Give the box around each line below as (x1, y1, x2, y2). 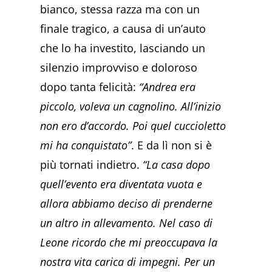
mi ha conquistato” (40, 137, 132, 152)
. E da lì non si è (131, 137, 212, 152)
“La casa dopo (143, 157, 211, 172)
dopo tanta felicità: (40, 79, 140, 94)
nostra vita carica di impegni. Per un (40, 254, 216, 269)
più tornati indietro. (40, 157, 143, 172)
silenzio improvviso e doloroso (40, 59, 198, 75)
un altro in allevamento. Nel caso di (40, 215, 213, 230)
